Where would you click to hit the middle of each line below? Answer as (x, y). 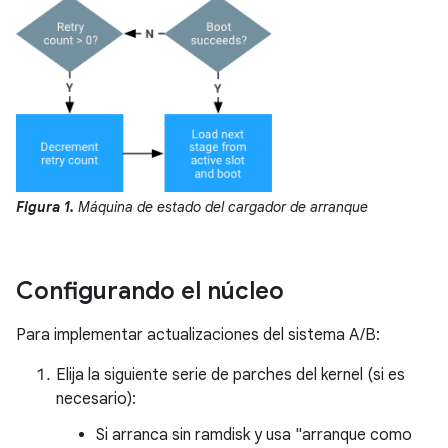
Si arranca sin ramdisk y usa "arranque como (254, 434)
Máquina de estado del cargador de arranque (221, 206)
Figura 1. (45, 206)
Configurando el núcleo (150, 290)
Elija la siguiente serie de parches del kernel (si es (230, 374)
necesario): (96, 398)
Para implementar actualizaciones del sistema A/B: (198, 334)
